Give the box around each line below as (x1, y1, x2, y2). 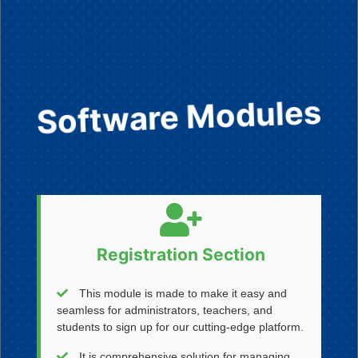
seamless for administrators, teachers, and (56, 304, 272, 316)
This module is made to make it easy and (75, 287, 287, 300)
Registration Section (96, 245, 265, 265)
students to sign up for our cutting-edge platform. (56, 320, 304, 333)
